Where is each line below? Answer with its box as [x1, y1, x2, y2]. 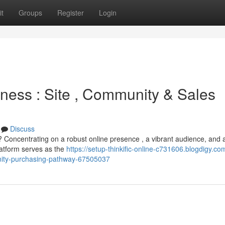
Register [57, 8, 84, 18]
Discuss [10, 124, 35, 134]
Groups [19, 8, 42, 18]
